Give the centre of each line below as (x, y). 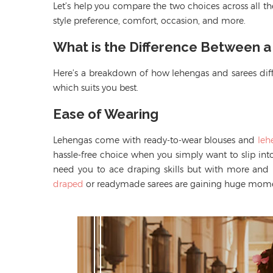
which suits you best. (96, 87)
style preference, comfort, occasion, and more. (151, 20)
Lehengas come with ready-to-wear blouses (144, 140)
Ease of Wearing (106, 114)
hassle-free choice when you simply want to (147, 154)
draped (68, 184)
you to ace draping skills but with (151, 169)
